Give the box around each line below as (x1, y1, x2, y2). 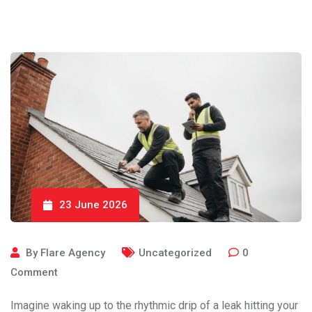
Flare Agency (40, 246, 105, 259)
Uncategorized (139, 246, 212, 259)
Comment (10, 265, 58, 279)
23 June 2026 (59, 198, 127, 211)
